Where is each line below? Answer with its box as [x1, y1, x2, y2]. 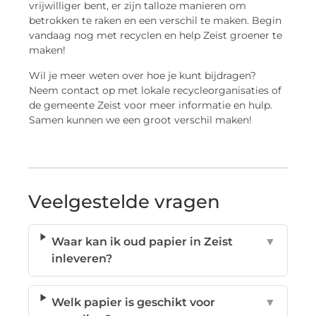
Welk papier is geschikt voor [51, 295, 216, 309]
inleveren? [51, 251, 112, 265]
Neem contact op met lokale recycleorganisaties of [29, 83, 282, 97]
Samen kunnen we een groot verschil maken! [29, 113, 253, 126]
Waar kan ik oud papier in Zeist [51, 234, 233, 248]
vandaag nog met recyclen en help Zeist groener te [29, 29, 283, 42]
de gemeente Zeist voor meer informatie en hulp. [29, 98, 273, 111]
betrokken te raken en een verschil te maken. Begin [29, 14, 282, 28]
